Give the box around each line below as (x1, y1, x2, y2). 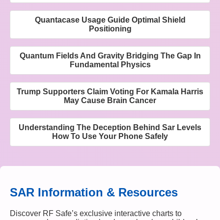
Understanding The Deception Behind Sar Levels (19, 123, 201, 132)
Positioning (88, 24, 132, 33)
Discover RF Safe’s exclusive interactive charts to (10, 209, 182, 218)
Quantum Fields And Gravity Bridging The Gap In (19, 51, 201, 60)
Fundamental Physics (69, 60, 151, 69)
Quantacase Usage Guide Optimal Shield (34, 15, 186, 24)
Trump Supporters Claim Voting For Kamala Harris (17, 87, 203, 96)
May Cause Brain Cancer (64, 96, 156, 105)
